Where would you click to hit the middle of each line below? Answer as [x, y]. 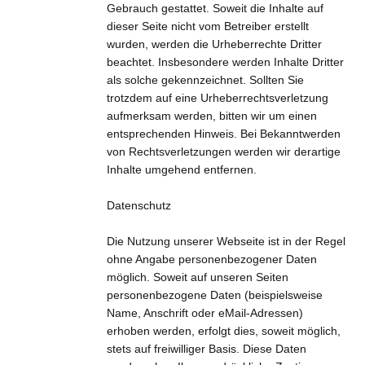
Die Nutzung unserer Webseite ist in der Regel [226, 241]
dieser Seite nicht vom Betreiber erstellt [207, 26]
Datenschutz [139, 205]
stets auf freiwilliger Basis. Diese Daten [206, 348]
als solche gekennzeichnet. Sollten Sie [205, 79]
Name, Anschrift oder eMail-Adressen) [204, 312]
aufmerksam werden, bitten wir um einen [211, 115]
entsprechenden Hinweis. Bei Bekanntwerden [223, 133]
